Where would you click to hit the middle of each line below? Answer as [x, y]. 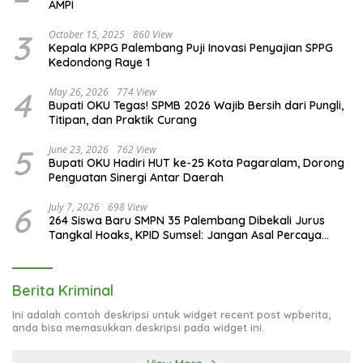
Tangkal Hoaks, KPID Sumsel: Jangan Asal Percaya [185, 235]
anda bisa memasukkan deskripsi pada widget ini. [138, 328]
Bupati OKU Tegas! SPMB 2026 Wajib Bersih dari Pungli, [196, 106]
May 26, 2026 [79, 92]
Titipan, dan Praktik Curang [123, 120]
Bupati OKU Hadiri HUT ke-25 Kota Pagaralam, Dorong [196, 163]
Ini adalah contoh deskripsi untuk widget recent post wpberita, [171, 315]
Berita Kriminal [63, 291]
